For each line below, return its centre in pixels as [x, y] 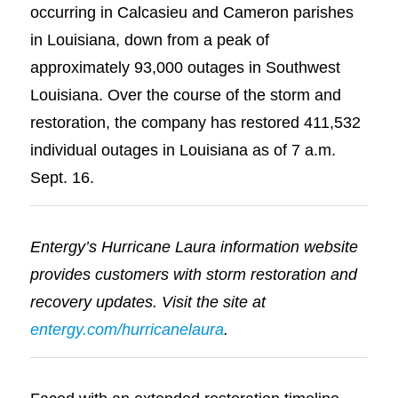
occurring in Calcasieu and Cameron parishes [191, 12]
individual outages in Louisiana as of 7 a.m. [183, 150]
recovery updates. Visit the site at [147, 301]
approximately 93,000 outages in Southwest [185, 68]
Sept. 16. [62, 178]
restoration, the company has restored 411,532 [195, 123]
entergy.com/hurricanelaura [127, 329]
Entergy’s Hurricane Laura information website [194, 246]
